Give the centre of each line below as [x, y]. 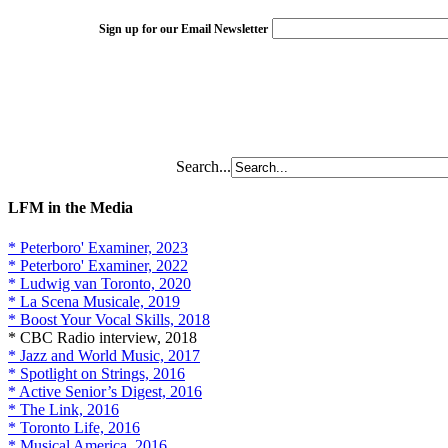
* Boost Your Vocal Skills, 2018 [109, 319]
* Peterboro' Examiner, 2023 [98, 247]
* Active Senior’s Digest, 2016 [105, 391]
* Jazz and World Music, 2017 [104, 355]
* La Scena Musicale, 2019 [94, 301]
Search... [203, 167]
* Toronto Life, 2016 [74, 427]
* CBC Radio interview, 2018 [102, 337]
